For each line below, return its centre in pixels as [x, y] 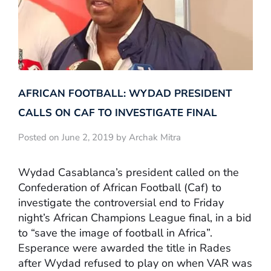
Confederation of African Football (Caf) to [120, 187]
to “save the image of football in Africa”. [115, 233]
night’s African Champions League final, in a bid [135, 217]
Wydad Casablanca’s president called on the [129, 172]
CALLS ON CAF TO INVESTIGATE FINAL [118, 113]
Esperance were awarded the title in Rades [125, 248]
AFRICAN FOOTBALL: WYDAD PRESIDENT [125, 94]
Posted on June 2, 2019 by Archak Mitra [100, 138]
